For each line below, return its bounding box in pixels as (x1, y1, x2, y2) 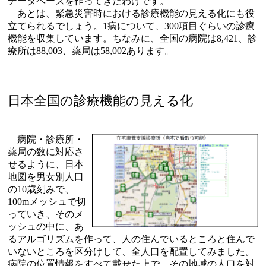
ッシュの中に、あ (8, 221, 84, 232)
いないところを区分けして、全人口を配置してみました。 (8, 246, 255, 256)
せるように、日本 (8, 159, 84, 169)
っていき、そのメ (8, 208, 84, 219)
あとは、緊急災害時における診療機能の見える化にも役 (8, 8, 255, 18)
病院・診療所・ (8, 134, 84, 144)
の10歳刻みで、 (8, 183, 74, 194)
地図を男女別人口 (8, 171, 84, 182)
